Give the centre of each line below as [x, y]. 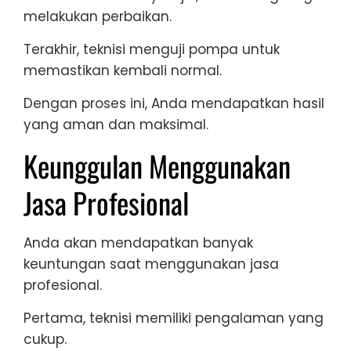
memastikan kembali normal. [123, 71]
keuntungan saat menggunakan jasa [151, 264]
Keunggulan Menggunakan [157, 166]
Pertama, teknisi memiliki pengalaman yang [174, 318]
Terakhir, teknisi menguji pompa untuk [152, 50]
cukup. [45, 340]
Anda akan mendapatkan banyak [138, 243]
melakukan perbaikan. [98, 17]
